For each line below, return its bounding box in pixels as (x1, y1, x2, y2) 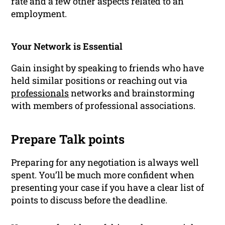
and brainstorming (111, 87, 195, 99)
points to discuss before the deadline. (11, 194, 168, 206)
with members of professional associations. (11, 99, 196, 112)
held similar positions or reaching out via (11, 74, 188, 87)
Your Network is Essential (11, 40, 123, 53)
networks (69, 87, 112, 99)
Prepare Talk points (11, 131, 125, 148)
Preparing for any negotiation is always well (11, 156, 199, 169)
